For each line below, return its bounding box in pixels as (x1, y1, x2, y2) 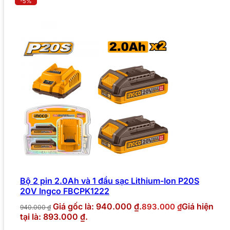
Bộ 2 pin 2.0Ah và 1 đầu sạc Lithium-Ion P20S (20, 176, 199, 186)
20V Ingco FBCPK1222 (20, 186, 109, 197)
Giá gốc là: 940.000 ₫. (53, 201, 142, 212)
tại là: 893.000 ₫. (20, 212, 88, 222)
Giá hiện (182, 201, 214, 212)
